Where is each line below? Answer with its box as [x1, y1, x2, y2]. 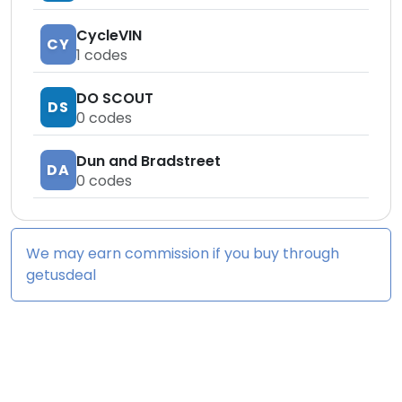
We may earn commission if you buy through [26, 243, 339, 264]
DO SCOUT [76, 87, 153, 109]
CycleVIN [76, 24, 142, 46]
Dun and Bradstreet [76, 150, 221, 171]
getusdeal [26, 265, 96, 285]
